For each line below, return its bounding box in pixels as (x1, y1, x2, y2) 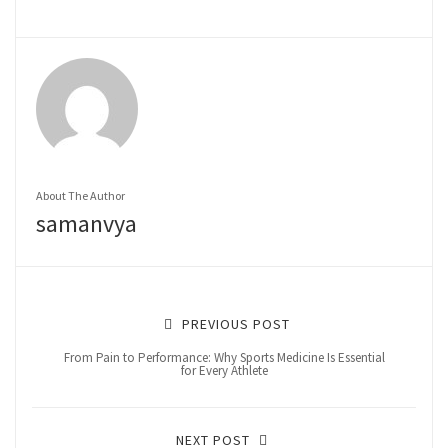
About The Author (36, 187, 125, 203)
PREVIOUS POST (177, 314, 290, 333)
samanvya (36, 207, 137, 239)
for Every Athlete (180, 361, 268, 379)
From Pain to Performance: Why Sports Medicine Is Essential (63, 348, 385, 366)
